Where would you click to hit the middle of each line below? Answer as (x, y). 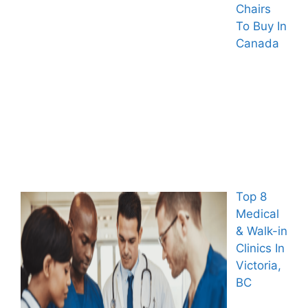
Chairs (253, 9)
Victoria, (258, 266)
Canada (257, 43)
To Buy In (261, 26)
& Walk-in (261, 231)
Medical (257, 214)
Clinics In (260, 249)
